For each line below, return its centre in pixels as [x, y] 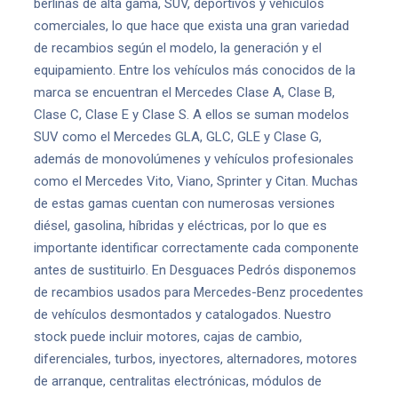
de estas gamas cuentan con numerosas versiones [184, 203]
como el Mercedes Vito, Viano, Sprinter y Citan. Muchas [196, 181]
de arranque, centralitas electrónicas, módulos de [178, 381]
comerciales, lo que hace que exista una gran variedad [191, 26]
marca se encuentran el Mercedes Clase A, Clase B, [184, 92]
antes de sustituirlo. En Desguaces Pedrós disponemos [195, 270]
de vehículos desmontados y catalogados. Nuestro [183, 314]
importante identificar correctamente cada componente [196, 248]
